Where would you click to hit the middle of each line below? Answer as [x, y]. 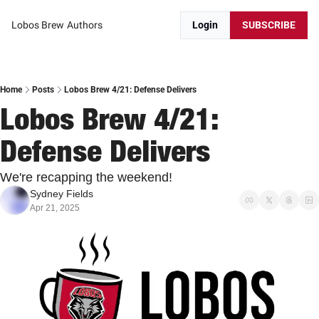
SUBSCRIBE [269, 25]
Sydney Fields [62, 194]
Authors [85, 25]
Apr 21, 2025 [55, 208]
